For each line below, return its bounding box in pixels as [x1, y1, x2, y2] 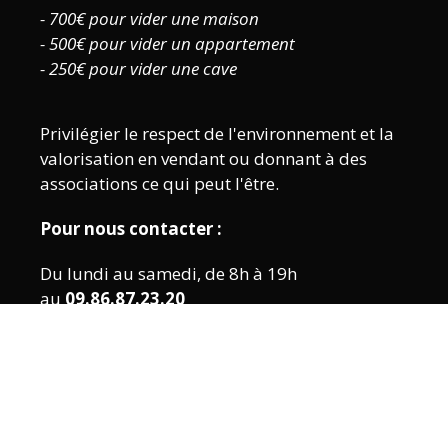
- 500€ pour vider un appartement [40, 31, 295, 55]
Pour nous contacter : [40, 216, 222, 240]
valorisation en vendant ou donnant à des [40, 146, 367, 170]
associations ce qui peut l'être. [40, 171, 279, 195]
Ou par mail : [40, 331, 148, 355]
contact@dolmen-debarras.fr [148, 331, 397, 355]
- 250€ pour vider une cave [40, 56, 237, 80]
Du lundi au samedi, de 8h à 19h [40, 261, 297, 285]
